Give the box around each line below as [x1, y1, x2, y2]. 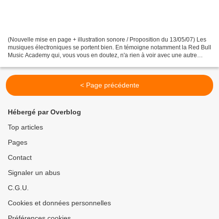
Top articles [8, 123, 43, 131]
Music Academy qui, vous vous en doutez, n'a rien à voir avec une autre [8, 52, 197, 59]
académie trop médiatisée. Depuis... [8, 60, 103, 67]
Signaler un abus [8, 169, 60, 177]
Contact [8, 153, 32, 162]
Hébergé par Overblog [8, 108, 81, 116]
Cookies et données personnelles [8, 199, 111, 207]
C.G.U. [8, 184, 29, 192]
